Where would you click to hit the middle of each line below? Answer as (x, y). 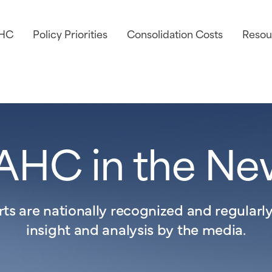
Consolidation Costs (175, 34)
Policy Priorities (70, 34)
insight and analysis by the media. (136, 228)
